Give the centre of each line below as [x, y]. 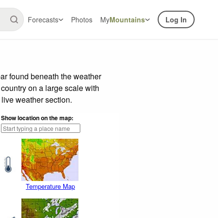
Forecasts [43, 19]
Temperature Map [50, 186]
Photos [82, 19]
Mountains [127, 19]
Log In [176, 19]
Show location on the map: [37, 118]
